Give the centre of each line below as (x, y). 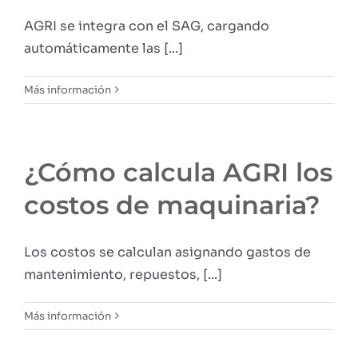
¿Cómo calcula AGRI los (178, 172)
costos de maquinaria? (172, 205)
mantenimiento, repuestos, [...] (123, 274)
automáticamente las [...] (103, 48)
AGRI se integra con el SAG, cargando (147, 26)
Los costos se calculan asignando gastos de (167, 252)
